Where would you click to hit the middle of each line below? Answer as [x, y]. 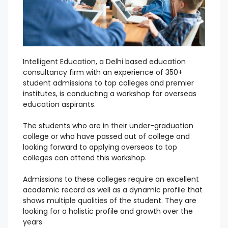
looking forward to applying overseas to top [100, 147]
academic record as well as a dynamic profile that [113, 190]
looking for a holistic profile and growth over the [108, 211]
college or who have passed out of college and [106, 137]
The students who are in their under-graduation [108, 126]
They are [181, 201]
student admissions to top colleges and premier [108, 83]
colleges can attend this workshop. [85, 158]
